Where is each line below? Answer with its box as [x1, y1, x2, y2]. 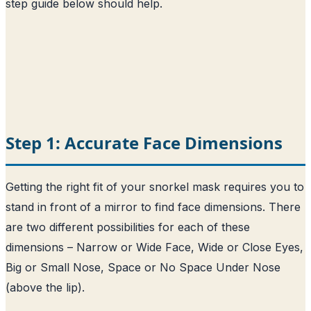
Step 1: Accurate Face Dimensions [6, 131, 283, 154]
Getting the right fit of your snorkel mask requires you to [6, 179, 304, 194]
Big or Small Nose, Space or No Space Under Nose [6, 260, 280, 274]
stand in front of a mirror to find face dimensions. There [6, 199, 301, 214]
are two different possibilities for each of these [6, 219, 250, 234]
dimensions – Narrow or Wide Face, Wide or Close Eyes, [6, 239, 303, 254]
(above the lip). [6, 280, 85, 294]
